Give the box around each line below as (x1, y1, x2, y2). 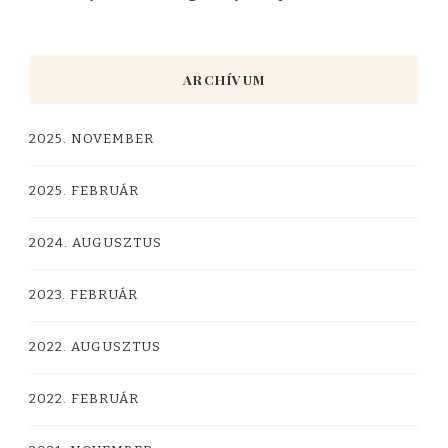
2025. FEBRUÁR (29, 182, 139, 199)
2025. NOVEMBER (29, 130, 154, 147)
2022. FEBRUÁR (29, 390, 139, 407)
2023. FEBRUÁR (29, 286, 138, 303)
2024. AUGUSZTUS (29, 234, 162, 251)
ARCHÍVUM (182, 70, 266, 88)
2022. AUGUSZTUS (29, 338, 161, 355)
